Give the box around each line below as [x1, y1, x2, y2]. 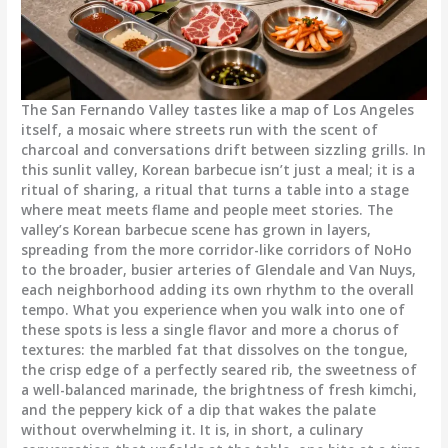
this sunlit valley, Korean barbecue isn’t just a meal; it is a [21, 159, 416, 179]
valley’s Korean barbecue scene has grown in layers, [21, 219, 372, 239]
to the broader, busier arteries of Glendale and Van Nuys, [21, 259, 417, 279]
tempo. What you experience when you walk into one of [21, 299, 406, 319]
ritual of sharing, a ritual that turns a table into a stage [21, 179, 410, 199]
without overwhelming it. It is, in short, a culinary [21, 419, 364, 439]
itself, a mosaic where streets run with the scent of [21, 119, 379, 139]
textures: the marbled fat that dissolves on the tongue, [21, 339, 409, 359]
